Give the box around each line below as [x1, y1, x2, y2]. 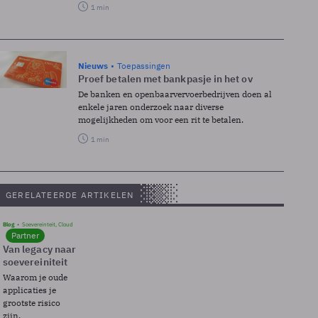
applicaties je [3, 284, 56, 295]
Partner [11, 229, 39, 241]
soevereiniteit [3, 255, 67, 268]
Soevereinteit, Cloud [22, 220, 73, 228]
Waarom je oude [3, 271, 67, 283]
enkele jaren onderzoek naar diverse [78, 101, 224, 112]
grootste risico [3, 297, 60, 308]
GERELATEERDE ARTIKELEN [6, 189, 134, 200]
